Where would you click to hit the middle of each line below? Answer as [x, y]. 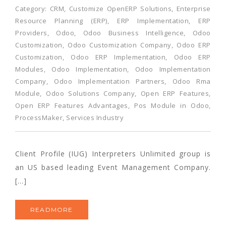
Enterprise [193, 8]
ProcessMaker [39, 117]
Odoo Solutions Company [91, 93]
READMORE [52, 209]
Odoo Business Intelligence [133, 33]
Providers [31, 33]
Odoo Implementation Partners [109, 81]
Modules [30, 69]
